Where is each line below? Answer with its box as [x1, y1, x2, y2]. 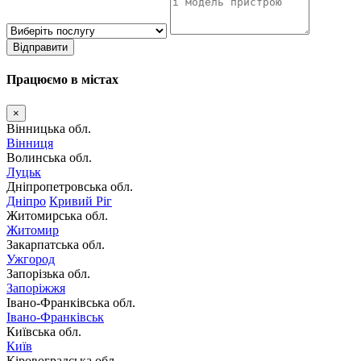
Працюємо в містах [6, 73, 118, 87]
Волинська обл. [6, 150, 92, 164]
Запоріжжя [6, 280, 65, 295]
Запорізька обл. [6, 266, 90, 280]
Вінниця [6, 135, 53, 150]
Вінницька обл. [6, 121, 91, 135]
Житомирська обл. [6, 208, 108, 222]
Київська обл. [6, 324, 81, 338]
